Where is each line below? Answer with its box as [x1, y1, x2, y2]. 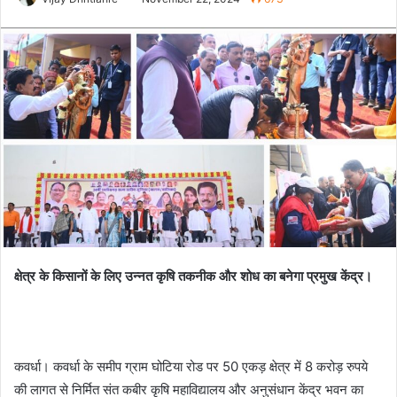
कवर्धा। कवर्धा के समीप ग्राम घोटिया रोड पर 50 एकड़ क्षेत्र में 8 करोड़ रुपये [14, 358, 368, 376]
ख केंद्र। [326, 268, 372, 285]
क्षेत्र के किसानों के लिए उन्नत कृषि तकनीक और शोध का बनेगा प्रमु [14, 268, 326, 285]
